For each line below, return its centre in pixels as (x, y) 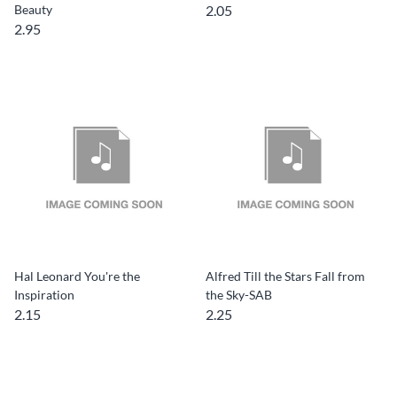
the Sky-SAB (239, 295)
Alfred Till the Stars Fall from (285, 276)
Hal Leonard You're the (77, 276)
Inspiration (44, 295)
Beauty (33, 9)
